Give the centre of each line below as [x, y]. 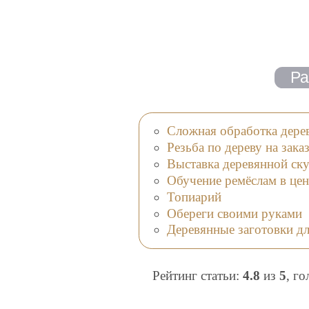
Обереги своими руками [234, 213]
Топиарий [194, 197]
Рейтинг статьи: [197, 276]
